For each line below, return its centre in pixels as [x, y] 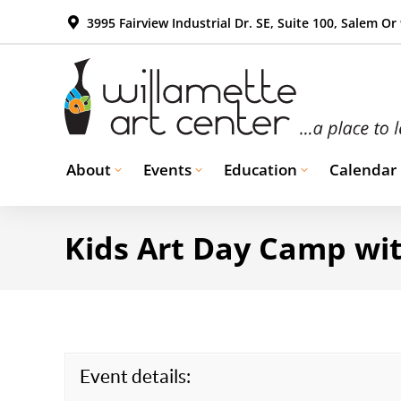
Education [260, 170]
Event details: [135, 376]
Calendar [363, 170]
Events [167, 170]
